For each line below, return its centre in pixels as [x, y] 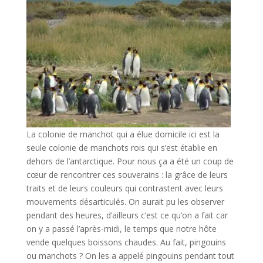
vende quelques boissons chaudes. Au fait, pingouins [126, 242]
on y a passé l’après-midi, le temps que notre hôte [121, 229]
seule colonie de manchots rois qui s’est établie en [122, 148]
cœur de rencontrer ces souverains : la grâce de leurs [127, 175]
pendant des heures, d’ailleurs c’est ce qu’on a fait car [127, 215]
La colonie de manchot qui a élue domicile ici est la [123, 134]
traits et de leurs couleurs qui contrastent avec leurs [124, 188]
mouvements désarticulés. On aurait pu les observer [125, 202]
